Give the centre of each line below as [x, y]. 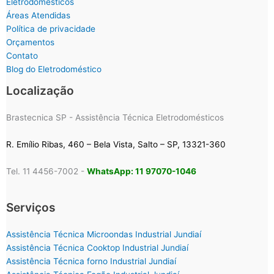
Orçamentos [30, 43]
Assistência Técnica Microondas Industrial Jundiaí [104, 235]
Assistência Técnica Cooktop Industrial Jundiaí [97, 248]
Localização [40, 91]
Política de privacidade [51, 29]
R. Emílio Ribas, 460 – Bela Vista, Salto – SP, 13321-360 [116, 145]
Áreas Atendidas [38, 16]
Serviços [31, 208]
